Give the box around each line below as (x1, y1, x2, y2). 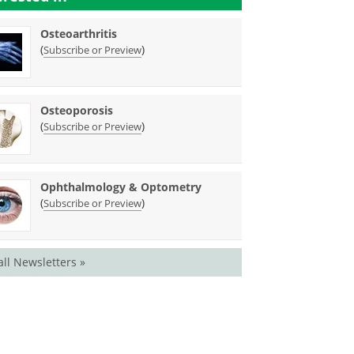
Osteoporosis (40, 103, 114, 118)
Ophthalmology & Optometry (40, 179, 202, 194)
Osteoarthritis (40, 26, 118, 41)
